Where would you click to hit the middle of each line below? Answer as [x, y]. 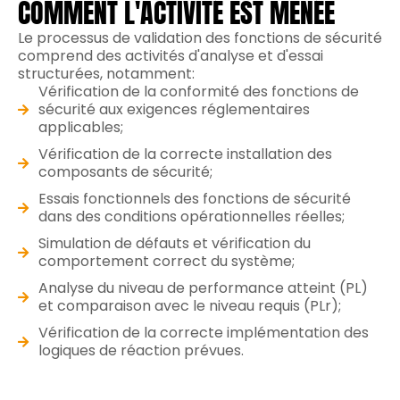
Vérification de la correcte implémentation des [203, 333]
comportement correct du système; [166, 262]
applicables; [80, 128]
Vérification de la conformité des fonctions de [198, 92]
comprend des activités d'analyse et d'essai [171, 56]
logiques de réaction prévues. [141, 351]
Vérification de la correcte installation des [185, 154]
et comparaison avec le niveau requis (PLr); [189, 306]
